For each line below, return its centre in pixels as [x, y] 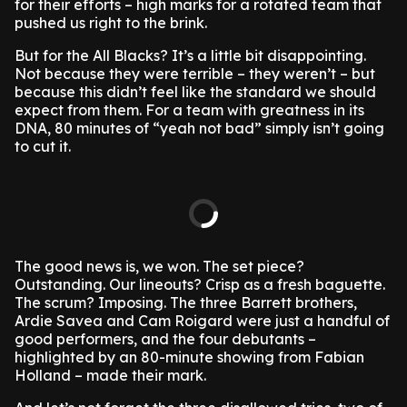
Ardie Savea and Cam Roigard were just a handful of [202, 321]
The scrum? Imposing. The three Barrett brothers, [186, 303]
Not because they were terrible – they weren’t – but [195, 74]
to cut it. [43, 146]
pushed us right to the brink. [111, 23]
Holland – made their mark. [110, 375]
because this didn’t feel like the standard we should [195, 92]
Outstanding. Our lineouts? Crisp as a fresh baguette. [200, 284]
